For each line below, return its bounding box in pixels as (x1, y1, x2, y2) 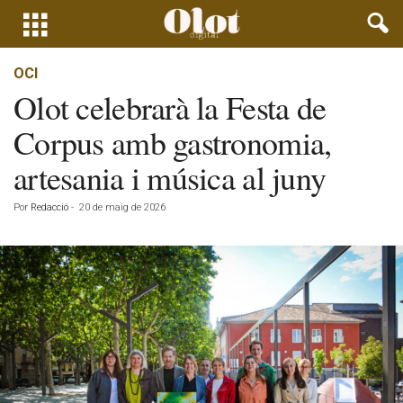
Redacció (31, 201, 68, 213)
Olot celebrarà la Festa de (13, 85, 327, 129)
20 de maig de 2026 (79, 201, 166, 213)
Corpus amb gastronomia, (13, 121, 332, 164)
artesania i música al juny (13, 156, 327, 199)
